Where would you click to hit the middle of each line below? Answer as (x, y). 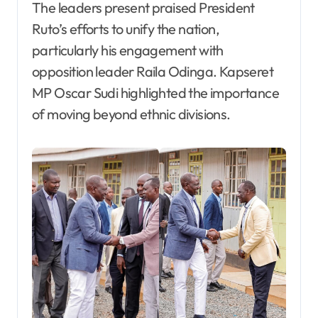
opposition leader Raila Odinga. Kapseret (153, 72)
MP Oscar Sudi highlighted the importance (155, 93)
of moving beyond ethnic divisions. (131, 114)
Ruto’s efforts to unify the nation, (126, 29)
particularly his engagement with (128, 50)
